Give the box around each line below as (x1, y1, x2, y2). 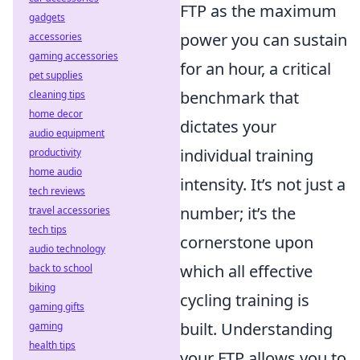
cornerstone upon (180, 231, 313, 253)
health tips (29, 338, 76, 352)
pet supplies (29, 68, 83, 82)
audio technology (29, 242, 105, 256)
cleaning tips (29, 88, 85, 101)
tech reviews (29, 184, 85, 198)
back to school (29, 261, 92, 275)
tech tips (29, 223, 67, 236)
